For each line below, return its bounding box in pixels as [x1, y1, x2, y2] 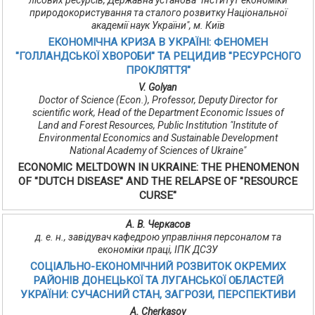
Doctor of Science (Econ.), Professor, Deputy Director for [38, 94, 278, 106]
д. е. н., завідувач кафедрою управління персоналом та [34, 231, 281, 243]
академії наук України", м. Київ [91, 20, 225, 32]
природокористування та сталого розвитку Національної [29, 7, 287, 19]
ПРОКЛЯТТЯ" [125, 64, 191, 77]
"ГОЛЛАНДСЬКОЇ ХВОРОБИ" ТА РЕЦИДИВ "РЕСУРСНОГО [15, 50, 301, 63]
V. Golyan [139, 82, 177, 94]
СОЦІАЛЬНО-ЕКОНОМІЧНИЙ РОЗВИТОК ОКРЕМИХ [30, 260, 286, 274]
